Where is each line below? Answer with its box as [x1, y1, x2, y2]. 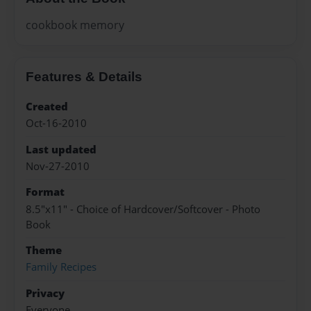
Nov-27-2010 [26, 158, 90, 174]
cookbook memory [26, 17, 124, 33]
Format [26, 185, 65, 200]
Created [26, 99, 68, 114]
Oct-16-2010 [26, 116, 87, 131]
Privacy [26, 285, 65, 301]
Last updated [26, 142, 96, 157]
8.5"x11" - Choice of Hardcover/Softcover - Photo [26, 201, 260, 217]
